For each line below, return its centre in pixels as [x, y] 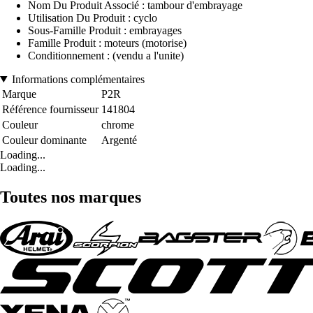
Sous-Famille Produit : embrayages [105, 30]
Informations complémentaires [78, 79]
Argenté [119, 140]
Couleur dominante [44, 140]
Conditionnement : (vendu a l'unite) [106, 55]
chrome [118, 124]
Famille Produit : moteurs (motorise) [107, 43]
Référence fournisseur [50, 109]
